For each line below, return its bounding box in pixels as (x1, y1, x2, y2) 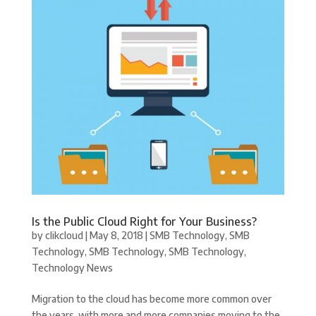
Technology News (31, 261, 113, 274)
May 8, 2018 (89, 229, 143, 241)
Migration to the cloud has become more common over (31, 292, 272, 305)
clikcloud (44, 229, 83, 241)
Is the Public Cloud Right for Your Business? (31, 214, 257, 229)
